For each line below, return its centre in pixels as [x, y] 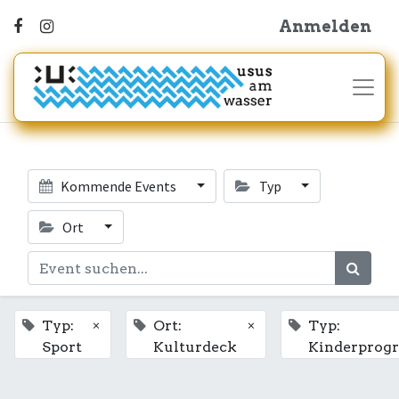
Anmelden [325, 26]
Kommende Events [119, 186]
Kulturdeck [195, 347]
